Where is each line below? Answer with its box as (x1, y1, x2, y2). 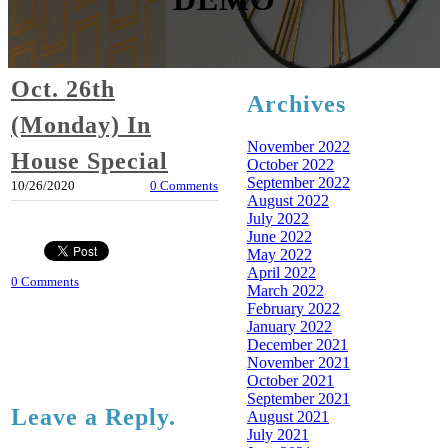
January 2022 (247, 317, 332, 335)
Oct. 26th (11, 76, 115, 102)
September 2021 (247, 389, 350, 407)
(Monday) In (11, 112, 151, 138)
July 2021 (247, 425, 309, 443)
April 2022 (247, 263, 316, 281)
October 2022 (247, 155, 334, 173)
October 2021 (247, 371, 334, 389)
